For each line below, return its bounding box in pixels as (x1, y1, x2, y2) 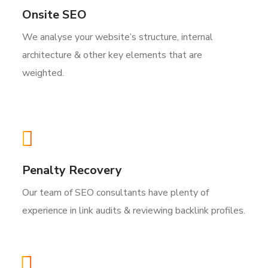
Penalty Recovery (22, 162, 123, 179)
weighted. (22, 66, 65, 80)
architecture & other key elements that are (22, 48, 203, 62)
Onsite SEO (22, 7, 87, 23)
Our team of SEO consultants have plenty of (22, 186, 209, 200)
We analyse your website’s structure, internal (22, 31, 214, 44)
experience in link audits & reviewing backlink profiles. (22, 204, 246, 218)
